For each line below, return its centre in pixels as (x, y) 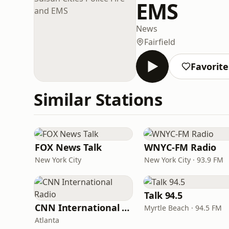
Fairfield (160, 42)
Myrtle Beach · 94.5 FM (183, 208)
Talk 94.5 (164, 195)
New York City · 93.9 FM (184, 160)
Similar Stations (98, 99)
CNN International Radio (126, 208)
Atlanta (47, 220)
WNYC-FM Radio (180, 147)
